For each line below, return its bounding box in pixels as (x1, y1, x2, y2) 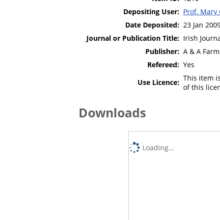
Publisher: (145, 46, 179, 56)
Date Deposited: (125, 20, 179, 29)
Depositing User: (123, 6, 179, 16)
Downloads (79, 104, 146, 121)
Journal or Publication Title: (86, 33, 179, 43)
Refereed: (147, 59, 179, 69)
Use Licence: (137, 77, 179, 87)
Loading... (142, 142, 175, 152)
